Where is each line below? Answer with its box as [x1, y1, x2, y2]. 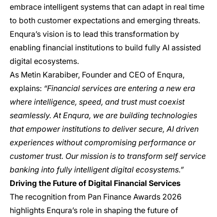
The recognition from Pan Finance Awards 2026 [10, 191, 182, 201]
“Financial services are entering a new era [44, 83, 195, 93]
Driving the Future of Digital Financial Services [10, 178, 181, 188]
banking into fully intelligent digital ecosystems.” [10, 164, 184, 174]
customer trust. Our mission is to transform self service [10, 151, 206, 161]
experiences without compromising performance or [10, 137, 196, 147]
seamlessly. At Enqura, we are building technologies [10, 110, 197, 120]
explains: [10, 83, 44, 93]
